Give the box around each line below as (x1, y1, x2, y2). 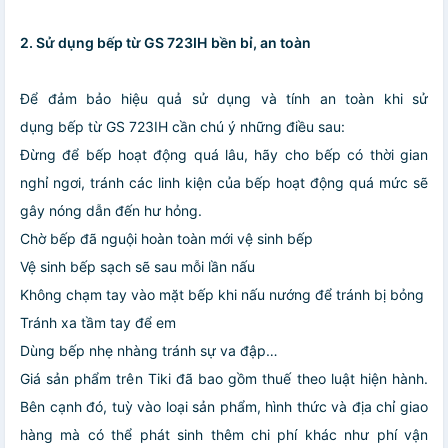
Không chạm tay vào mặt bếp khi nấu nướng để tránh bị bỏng (20, 286, 424, 304)
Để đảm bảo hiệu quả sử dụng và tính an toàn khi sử (20, 90, 428, 108)
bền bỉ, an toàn (211, 34, 311, 52)
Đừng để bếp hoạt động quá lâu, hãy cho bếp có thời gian (20, 146, 428, 164)
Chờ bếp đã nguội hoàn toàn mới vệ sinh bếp (20, 230, 313, 248)
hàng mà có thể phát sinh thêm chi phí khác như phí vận (20, 426, 428, 444)
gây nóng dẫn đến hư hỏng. (20, 202, 202, 220)
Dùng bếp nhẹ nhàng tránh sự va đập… (20, 342, 278, 360)
